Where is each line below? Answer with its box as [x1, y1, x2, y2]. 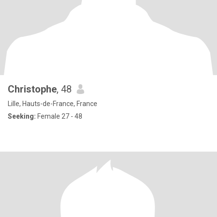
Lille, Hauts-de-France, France [8, 100, 97, 108]
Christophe [8, 83, 57, 95]
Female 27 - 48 [36, 112, 82, 120]
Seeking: [8, 112, 36, 120]
